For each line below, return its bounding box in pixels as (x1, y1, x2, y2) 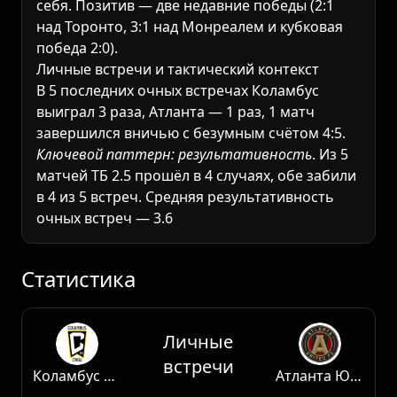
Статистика (21, 327, 136, 357)
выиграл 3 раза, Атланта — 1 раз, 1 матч (36, 101, 315, 121)
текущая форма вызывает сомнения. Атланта (36, 250, 352, 270)
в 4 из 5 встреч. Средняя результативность (36, 186, 334, 206)
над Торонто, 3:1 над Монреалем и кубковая (36, 16, 343, 36)
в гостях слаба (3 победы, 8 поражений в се (36, 271, 337, 292)
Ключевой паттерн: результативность (36, 144, 312, 164)
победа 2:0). (36, 37, 118, 58)
